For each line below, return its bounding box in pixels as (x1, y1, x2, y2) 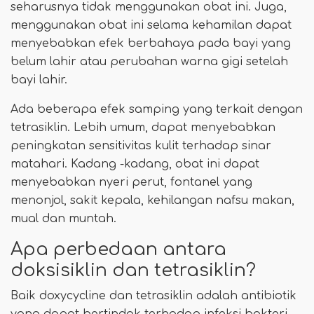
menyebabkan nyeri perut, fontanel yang (11, 176, 252, 189)
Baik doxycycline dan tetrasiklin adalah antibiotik (11, 289, 296, 303)
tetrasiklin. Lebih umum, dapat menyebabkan (11, 121, 275, 135)
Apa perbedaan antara (11, 240, 226, 260)
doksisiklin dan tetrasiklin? (11, 261, 256, 281)
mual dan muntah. (11, 212, 116, 226)
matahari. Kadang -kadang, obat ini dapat (11, 158, 259, 171)
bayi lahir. (11, 74, 67, 87)
